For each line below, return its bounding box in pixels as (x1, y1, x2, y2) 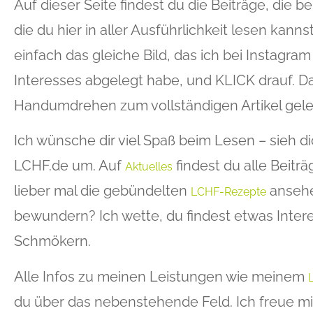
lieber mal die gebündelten (14, 182, 191, 200)
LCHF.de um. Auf (14, 157, 125, 175)
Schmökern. (14, 233, 91, 250)
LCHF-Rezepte (191, 185, 266, 199)
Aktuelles (125, 160, 173, 174)
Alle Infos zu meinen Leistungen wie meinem (14, 268, 308, 285)
